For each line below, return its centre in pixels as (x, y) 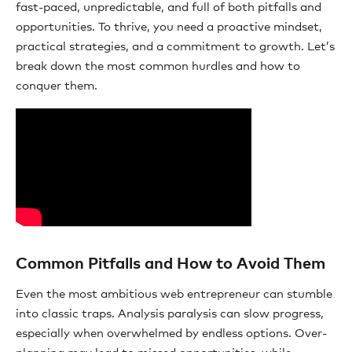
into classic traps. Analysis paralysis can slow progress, (170, 313)
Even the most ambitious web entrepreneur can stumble (174, 294)
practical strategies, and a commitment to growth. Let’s (175, 46)
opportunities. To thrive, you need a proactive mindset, (169, 27)
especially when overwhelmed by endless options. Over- (171, 333)
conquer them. (57, 86)
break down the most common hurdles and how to (158, 66)
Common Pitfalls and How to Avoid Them (170, 264)
